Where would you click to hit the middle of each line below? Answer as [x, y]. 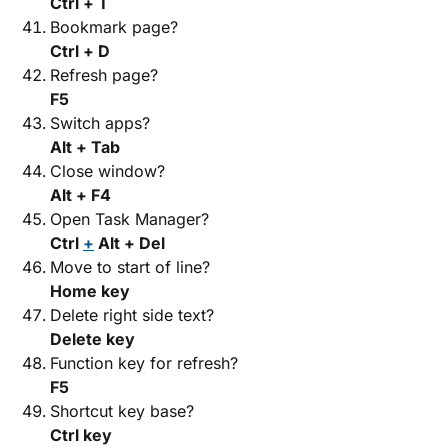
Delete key [92, 339]
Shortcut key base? [122, 411]
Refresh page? [104, 75]
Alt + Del [129, 243]
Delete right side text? [132, 315]
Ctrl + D [80, 51]
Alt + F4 [80, 195]
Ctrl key [81, 435]
